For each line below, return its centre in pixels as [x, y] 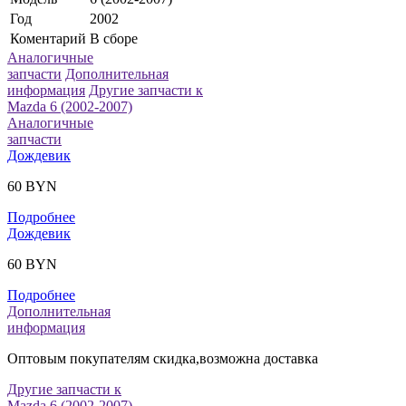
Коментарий [48, 39]
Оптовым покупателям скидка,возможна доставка [164, 359]
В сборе [114, 39]
